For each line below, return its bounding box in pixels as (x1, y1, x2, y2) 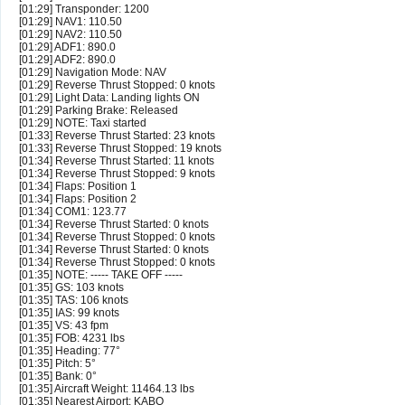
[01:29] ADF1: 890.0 (19, 41, 116, 54)
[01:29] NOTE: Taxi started (19, 117, 146, 130)
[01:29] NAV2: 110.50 (19, 28, 122, 42)
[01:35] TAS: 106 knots (19, 294, 128, 307)
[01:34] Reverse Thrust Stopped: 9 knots (19, 167, 215, 181)
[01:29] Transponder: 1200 (19, 3, 149, 16)
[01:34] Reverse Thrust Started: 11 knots (19, 155, 214, 168)
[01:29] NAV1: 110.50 (19, 15, 122, 29)
